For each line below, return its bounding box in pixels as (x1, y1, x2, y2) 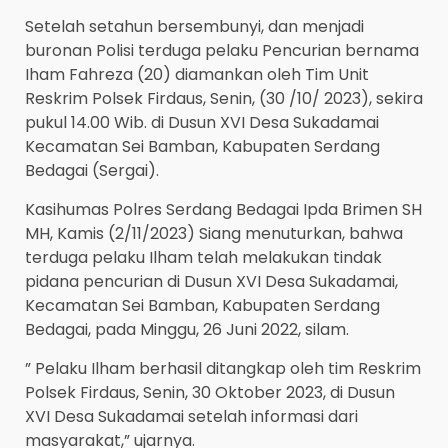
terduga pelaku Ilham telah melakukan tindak (25, 246, 382, 270)
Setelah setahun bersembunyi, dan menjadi (25, 15, 364, 39)
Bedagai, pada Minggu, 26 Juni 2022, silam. (25, 318, 349, 342)
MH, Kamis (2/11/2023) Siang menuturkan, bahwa (25, 222, 403, 246)
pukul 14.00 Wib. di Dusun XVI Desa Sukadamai (25, 111, 379, 135)
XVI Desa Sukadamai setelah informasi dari (25, 405, 358, 429)
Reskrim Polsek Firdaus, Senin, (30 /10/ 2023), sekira (25, 87, 423, 111)
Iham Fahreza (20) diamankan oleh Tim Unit (25, 63, 369, 87)
